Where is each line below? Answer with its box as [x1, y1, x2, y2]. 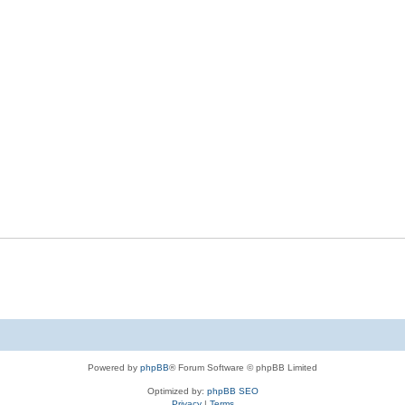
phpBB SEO [206, 386, 259, 396]
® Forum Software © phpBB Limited [169, 363, 317, 372]
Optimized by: [146, 386, 207, 396]
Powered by [88, 363, 140, 372]
